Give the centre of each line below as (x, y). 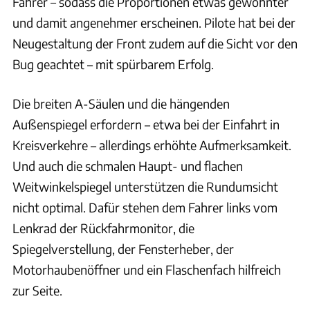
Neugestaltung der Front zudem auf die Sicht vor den (155, 44)
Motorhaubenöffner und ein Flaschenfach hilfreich (147, 270)
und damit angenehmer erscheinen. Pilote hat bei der (154, 23)
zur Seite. (37, 291)
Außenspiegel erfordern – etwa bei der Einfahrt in (146, 125)
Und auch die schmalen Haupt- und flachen (128, 166)
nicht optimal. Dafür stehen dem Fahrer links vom (145, 208)
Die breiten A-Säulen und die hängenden (121, 104)
